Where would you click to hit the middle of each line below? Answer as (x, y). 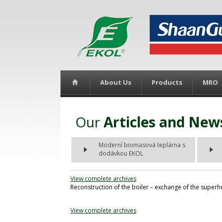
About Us (116, 82)
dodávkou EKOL (121, 153)
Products (167, 82)
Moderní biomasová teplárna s (142, 145)
